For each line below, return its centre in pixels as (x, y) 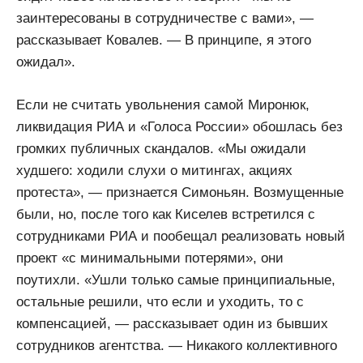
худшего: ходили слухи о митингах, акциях (154, 170)
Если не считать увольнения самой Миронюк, (163, 105)
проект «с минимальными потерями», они (150, 258)
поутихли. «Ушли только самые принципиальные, (176, 280)
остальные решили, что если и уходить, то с (160, 301)
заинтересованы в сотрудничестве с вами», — (165, 19)
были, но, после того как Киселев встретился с (166, 214)
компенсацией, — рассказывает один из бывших (172, 323)
